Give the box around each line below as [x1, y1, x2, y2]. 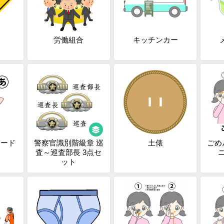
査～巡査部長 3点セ [35, 148, 102, 156]
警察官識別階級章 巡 [33, 138, 103, 147]
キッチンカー [132, 35, 178, 44]
